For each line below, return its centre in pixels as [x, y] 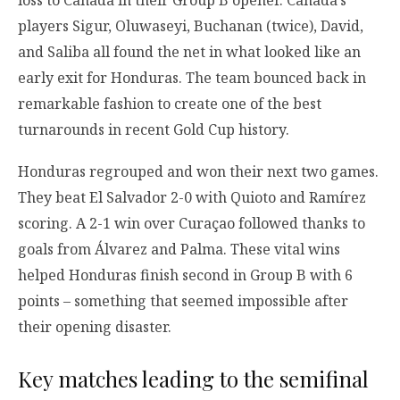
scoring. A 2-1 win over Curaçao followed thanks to [192, 223]
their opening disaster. [95, 326]
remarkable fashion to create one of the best [170, 103]
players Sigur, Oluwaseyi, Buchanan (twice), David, [191, 25]
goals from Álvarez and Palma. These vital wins [179, 249]
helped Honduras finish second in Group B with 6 [185, 275]
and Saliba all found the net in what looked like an [189, 51]
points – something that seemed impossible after [183, 300]
